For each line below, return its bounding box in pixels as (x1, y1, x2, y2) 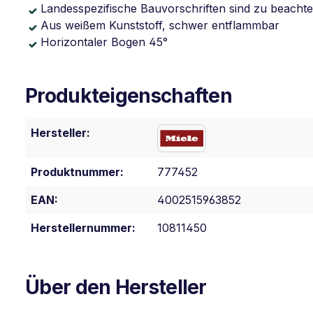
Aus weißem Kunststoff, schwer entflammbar (41, 18, 279, 32)
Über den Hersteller (25, 275, 207, 299)
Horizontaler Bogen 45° (41, 35, 168, 49)
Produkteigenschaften (25, 84, 232, 108)
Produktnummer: (31, 165, 124, 179)
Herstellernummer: (31, 221, 136, 235)
